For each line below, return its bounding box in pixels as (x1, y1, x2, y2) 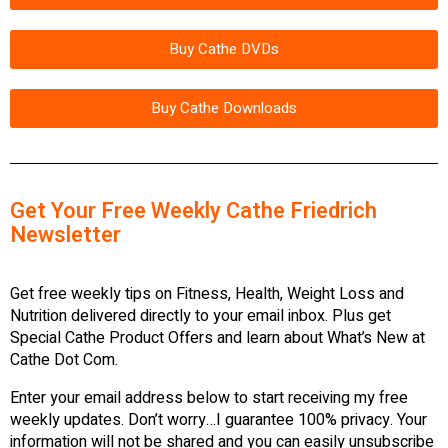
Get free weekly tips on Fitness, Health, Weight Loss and (10, 281, 404, 306)
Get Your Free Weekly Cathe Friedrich (10, 194, 377, 227)
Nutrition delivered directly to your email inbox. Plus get (10, 303, 391, 328)
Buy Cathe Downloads (151, 96, 297, 119)
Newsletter (10, 218, 121, 251)
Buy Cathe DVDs (169, 37, 279, 60)
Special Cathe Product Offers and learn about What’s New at (10, 325, 425, 350)
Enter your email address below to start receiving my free (10, 385, 408, 410)
